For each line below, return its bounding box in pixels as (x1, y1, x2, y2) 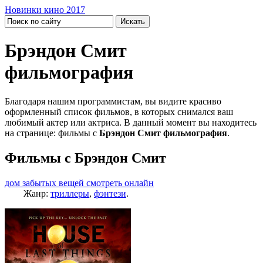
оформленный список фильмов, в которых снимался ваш (5, 106, 233, 117)
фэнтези (94, 188, 126, 198)
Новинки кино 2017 (5, 5, 85, 15)
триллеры (50, 188, 89, 198)
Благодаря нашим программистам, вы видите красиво (5, 96, 221, 106)
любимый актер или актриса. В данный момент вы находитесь (5, 117, 257, 127)
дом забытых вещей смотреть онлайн (5, 177, 154, 188)
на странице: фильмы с (5, 127, 99, 138)
